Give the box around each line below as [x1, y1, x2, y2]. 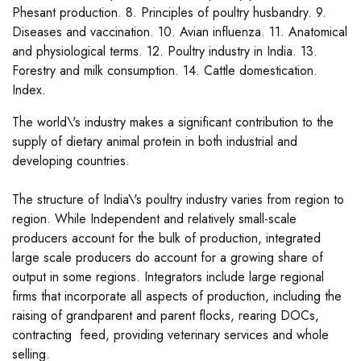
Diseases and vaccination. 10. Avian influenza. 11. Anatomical [12, 23, 347, 42]
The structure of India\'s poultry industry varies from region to [12, 190, 344, 210]
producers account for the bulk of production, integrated [12, 229, 321, 248]
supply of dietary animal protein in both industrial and [12, 132, 297, 151]
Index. [12, 81, 46, 100]
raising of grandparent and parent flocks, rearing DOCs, [12, 306, 319, 326]
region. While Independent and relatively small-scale [12, 210, 297, 229]
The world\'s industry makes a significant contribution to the [12, 113, 334, 132]
